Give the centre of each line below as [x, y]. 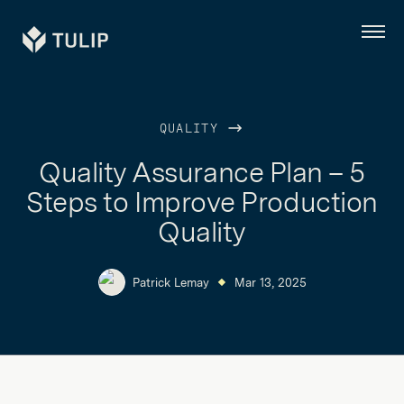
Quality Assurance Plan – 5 [202, 172]
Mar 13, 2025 [270, 282]
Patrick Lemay [170, 282]
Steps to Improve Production [202, 202]
